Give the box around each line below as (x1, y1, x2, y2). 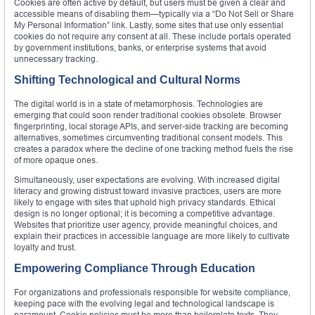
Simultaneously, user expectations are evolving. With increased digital (14, 174, 280, 186)
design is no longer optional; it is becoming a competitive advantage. (14, 208, 275, 219)
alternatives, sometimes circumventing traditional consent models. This (14, 132, 283, 143)
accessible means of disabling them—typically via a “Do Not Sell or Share (14, 8, 294, 20)
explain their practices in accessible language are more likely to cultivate (14, 231, 290, 242)
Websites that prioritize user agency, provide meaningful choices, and (14, 219, 278, 231)
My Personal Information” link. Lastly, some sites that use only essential (14, 20, 283, 31)
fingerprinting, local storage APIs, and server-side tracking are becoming (14, 121, 288, 132)
